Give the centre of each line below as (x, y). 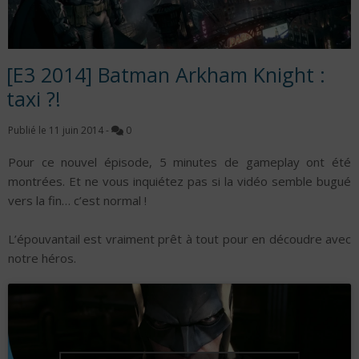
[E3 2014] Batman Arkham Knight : (166, 74)
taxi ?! (34, 98)
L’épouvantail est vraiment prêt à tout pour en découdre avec (179, 238)
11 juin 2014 (76, 130)
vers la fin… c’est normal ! (77, 200)
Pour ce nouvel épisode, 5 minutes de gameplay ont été (179, 161)
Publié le (28, 130)
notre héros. (42, 258)
